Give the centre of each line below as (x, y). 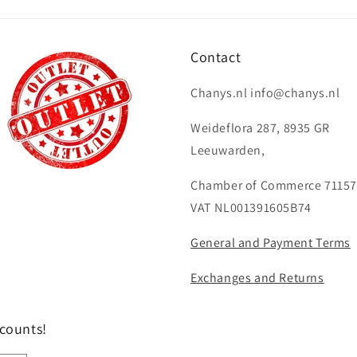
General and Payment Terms (271, 243)
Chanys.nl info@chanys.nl (265, 93)
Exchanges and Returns (257, 278)
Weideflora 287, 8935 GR (260, 128)
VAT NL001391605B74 (251, 208)
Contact (216, 57)
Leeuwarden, (228, 150)
